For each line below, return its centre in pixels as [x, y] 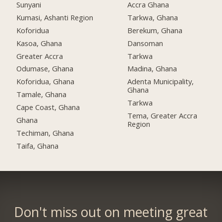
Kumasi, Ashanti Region [55, 17]
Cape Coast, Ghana [48, 107]
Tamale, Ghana [42, 94]
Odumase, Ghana [45, 69]
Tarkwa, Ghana [153, 17]
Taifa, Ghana [38, 145]
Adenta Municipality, [161, 82]
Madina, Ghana [152, 69]
